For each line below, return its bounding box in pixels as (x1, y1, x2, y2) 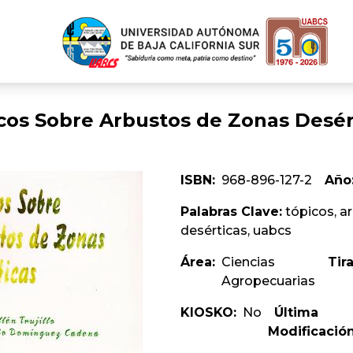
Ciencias (221, 255, 275, 270)
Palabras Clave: (180, 204, 282, 220)
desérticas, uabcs (180, 223, 292, 239)
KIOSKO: (180, 305, 236, 321)
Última (274, 305, 318, 321)
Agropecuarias (221, 273, 315, 289)
